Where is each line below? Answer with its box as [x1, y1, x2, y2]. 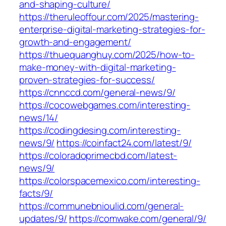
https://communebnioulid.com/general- [19, 199, 184, 213]
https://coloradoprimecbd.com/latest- [19, 149, 178, 162]
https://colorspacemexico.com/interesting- [19, 174, 200, 188]
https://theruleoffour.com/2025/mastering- [19, 10, 199, 24]
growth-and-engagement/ [19, 35, 131, 49]
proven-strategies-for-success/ [19, 73, 155, 87]
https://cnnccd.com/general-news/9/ [19, 86, 176, 99]
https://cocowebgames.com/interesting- [19, 98, 191, 112]
